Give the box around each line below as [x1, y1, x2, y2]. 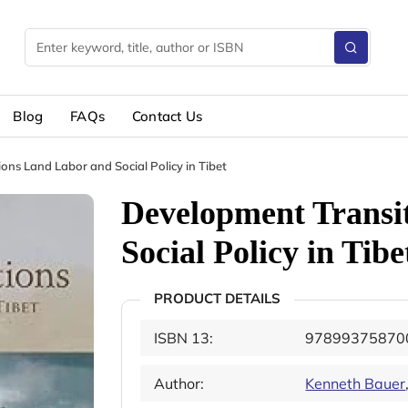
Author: [154, 374, 204, 393]
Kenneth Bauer [305, 374, 406, 393]
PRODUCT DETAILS [154, 290, 280, 307]
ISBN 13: [154, 329, 213, 347]
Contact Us [132, 107, 203, 125]
